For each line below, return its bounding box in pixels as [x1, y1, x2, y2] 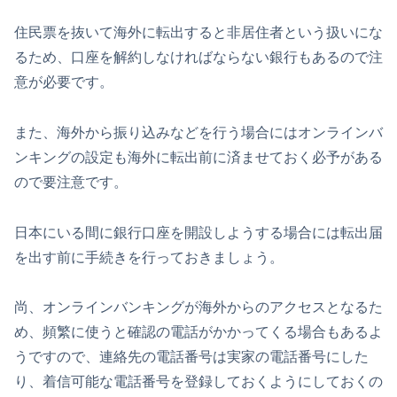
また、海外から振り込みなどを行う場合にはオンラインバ [14, 124, 383, 140]
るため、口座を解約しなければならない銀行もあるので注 [14, 50, 383, 66]
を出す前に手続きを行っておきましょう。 [14, 249, 284, 265]
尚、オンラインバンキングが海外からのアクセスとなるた [14, 300, 383, 315]
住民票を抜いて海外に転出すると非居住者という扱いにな [14, 25, 383, 41]
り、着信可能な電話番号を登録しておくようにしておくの [14, 374, 383, 390]
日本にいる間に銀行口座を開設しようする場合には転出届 [14, 224, 383, 240]
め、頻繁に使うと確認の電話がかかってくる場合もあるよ [14, 324, 383, 340]
